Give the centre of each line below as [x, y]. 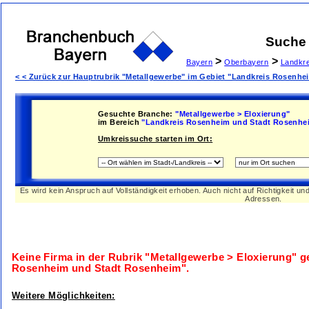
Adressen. [263, 199]
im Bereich [119, 122]
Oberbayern [247, 62]
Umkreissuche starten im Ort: [156, 139]
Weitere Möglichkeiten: [63, 296]
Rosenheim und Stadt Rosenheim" [99, 268]
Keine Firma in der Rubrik [79, 257]
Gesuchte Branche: [136, 114]
